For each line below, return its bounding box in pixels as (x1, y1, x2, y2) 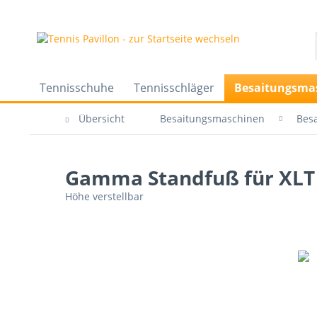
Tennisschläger (134, 80, 214, 96)
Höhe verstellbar (65, 190, 144, 203)
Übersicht (79, 112, 125, 125)
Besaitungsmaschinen (160, 112, 265, 125)
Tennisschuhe (40, 80, 114, 96)
